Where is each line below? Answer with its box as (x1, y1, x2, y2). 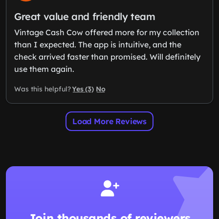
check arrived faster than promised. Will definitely (14, 51, 200, 62)
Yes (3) (72, 84, 94, 93)
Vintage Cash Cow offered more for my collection (14, 27, 199, 37)
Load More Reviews (72, 116, 147, 126)
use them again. (14, 64, 74, 74)
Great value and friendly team (14, 10, 155, 22)
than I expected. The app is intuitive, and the (14, 39, 181, 49)
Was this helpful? (14, 85, 71, 94)
